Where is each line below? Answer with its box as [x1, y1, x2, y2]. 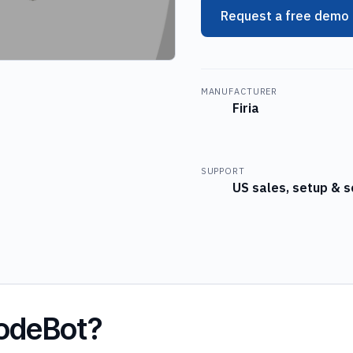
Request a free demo [220, 7, 349, 24]
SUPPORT [200, 165, 245, 176]
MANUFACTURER [200, 85, 278, 97]
